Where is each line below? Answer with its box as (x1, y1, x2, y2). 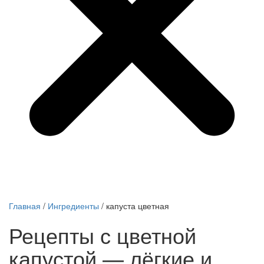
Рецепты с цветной (9, 220, 196, 250)
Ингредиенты (48, 200, 99, 212)
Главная (9, 200, 41, 212)
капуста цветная (106, 200, 169, 212)
